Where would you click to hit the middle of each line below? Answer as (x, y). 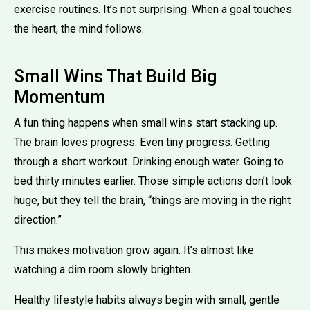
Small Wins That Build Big (116, 76)
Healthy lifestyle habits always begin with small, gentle (147, 300)
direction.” (38, 219)
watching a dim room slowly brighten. (103, 269)
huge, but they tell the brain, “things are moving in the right (152, 200)
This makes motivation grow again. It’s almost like (134, 250)
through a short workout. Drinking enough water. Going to (149, 161)
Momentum (60, 97)
